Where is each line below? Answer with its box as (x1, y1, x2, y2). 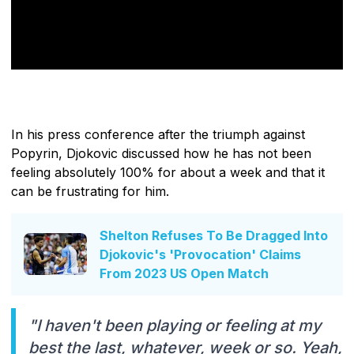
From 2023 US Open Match (100, 265, 269, 281)
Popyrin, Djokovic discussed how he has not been (11, 145, 311, 161)
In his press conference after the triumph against (11, 126, 305, 142)
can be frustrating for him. (11, 183, 169, 199)
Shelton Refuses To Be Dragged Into (100, 227, 328, 243)
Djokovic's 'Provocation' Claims (100, 246, 301, 262)
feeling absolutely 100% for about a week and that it (11, 164, 325, 180)
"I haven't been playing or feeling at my (28, 315, 322, 335)
